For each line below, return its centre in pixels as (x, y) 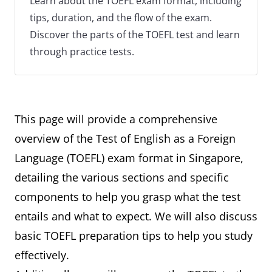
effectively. (42, 255)
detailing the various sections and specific (122, 177)
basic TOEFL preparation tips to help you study (134, 236)
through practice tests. (82, 52)
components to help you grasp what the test (127, 197)
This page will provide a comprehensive (116, 119)
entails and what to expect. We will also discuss (136, 216)
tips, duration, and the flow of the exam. (121, 18)
